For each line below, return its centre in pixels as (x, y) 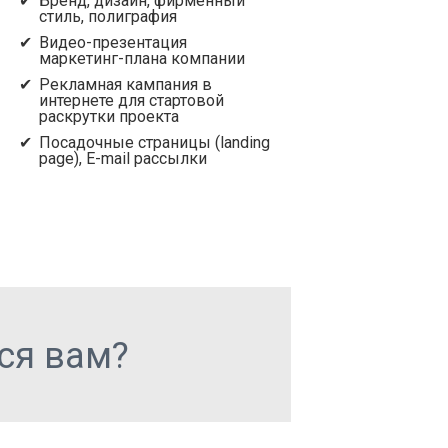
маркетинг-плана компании (142, 58)
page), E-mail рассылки (123, 158)
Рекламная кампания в (126, 84)
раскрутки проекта (109, 116)
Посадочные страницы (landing (155, 142)
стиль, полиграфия (108, 16)
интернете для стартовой (132, 100)
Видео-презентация (113, 42)
